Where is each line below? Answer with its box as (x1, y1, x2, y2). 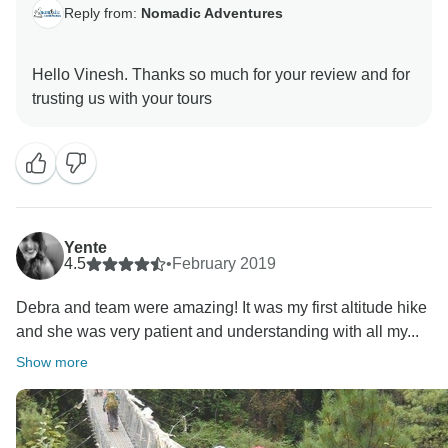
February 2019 (172, 255, 276, 273)
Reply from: (64, 4, 141, 21)
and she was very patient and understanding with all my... (16, 323, 419, 341)
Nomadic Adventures (141, 4, 283, 21)
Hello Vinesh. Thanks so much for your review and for (32, 66, 410, 84)
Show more (16, 354, 88, 371)
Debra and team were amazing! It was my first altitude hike (16, 299, 427, 317)
